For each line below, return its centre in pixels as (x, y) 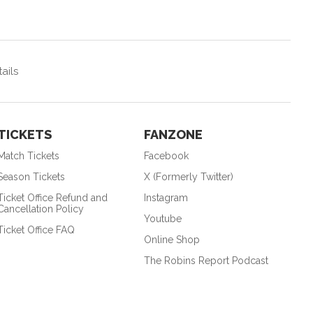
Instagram (166, 197)
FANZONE (173, 134)
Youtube (162, 218)
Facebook (166, 155)
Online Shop (172, 239)
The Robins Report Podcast (206, 260)
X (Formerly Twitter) (188, 176)
